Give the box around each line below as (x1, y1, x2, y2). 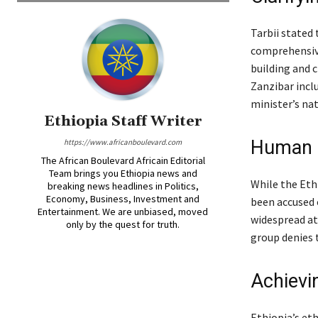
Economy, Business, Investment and (46, 192, 200, 206)
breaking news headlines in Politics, (47, 180, 199, 193)
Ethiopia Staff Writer (43, 112, 202, 131)
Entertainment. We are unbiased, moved (38, 205, 209, 219)
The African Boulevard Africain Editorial (40, 154, 205, 168)
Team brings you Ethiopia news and (48, 167, 197, 180)
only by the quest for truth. (66, 218, 180, 231)
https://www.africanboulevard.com (64, 137, 182, 148)
